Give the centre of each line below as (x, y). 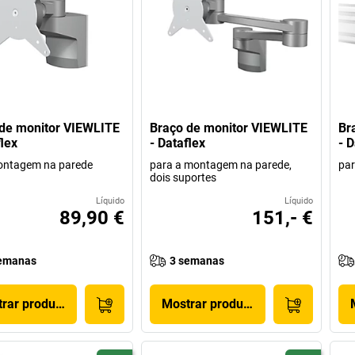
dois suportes (183, 178)
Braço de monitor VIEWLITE (229, 128)
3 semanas (197, 261)
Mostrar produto (208, 304)
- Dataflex (178, 143)
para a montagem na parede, (221, 165)
